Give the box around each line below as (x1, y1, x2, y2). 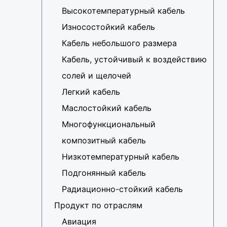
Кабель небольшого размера (62, 38, 177, 49)
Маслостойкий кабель (62, 103, 152, 113)
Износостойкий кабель (62, 22, 155, 32)
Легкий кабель (62, 87, 120, 97)
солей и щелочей (62, 70, 131, 81)
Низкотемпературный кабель (62, 152, 179, 162)
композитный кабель (62, 135, 146, 146)
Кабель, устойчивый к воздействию (62, 54, 207, 65)
